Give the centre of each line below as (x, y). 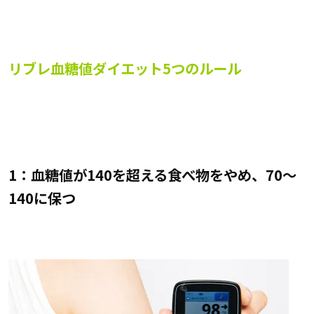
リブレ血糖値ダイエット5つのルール (124, 68)
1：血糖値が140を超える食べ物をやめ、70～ (152, 174)
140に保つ (42, 197)
